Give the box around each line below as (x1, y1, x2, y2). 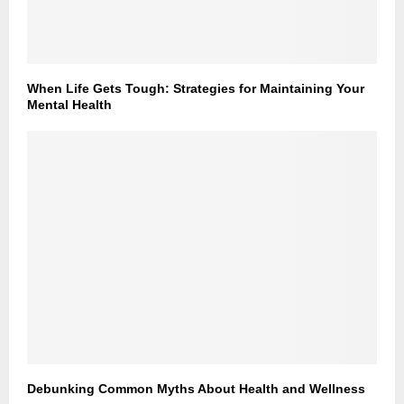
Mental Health (27, 97, 112, 113)
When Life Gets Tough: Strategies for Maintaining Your (27, 81, 364, 96)
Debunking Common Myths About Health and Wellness (27, 381, 365, 397)
